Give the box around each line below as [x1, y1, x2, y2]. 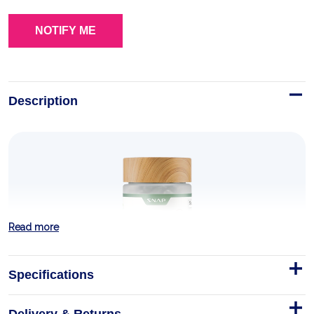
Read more [8, 221, 59, 233]
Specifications [8, 268, 94, 282]
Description [8, 94, 78, 108]
